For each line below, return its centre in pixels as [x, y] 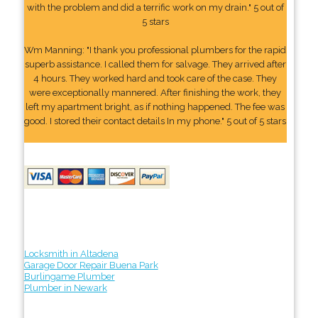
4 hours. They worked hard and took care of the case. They [155, 78]
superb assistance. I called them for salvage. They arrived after [155, 64]
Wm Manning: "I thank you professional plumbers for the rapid [155, 50]
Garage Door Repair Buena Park [91, 265]
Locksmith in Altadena [71, 253]
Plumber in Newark [65, 287]
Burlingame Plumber [69, 276]
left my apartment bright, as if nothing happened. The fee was [155, 106]
